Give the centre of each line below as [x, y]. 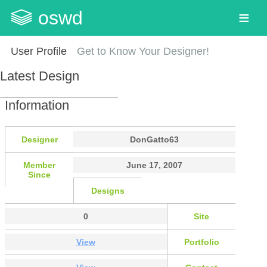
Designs [108, 191]
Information [37, 105]
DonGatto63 [154, 140]
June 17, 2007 [154, 165]
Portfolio [201, 242]
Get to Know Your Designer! [143, 51]
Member [39, 165]
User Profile [38, 51]
